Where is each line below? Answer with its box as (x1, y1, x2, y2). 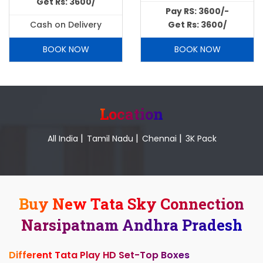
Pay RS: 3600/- (166, 5, 229, 17)
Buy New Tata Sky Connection (19, 193, 244, 214)
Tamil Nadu (87, 132, 133, 144)
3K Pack (186, 132, 217, 144)
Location (100, 103, 163, 124)
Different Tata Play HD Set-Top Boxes (9, 248, 190, 262)
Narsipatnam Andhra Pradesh (21, 214, 242, 235)
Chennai (142, 132, 177, 144)
